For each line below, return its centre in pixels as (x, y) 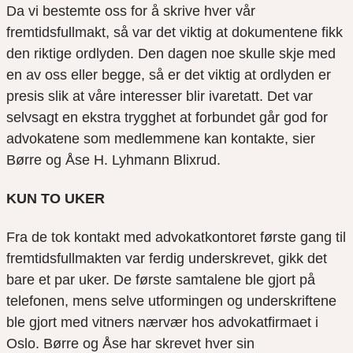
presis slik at (47, 97)
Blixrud (195, 160)
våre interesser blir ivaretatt (174, 97)
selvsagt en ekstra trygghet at (101, 118)
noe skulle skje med (273, 54)
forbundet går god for (262, 118)
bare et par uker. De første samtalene (126, 280)
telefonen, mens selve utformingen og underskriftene (171, 301)
